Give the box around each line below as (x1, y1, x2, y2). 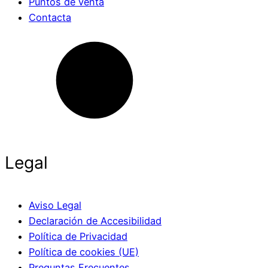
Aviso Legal (29, 199, 81, 211)
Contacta (29, 11, 71, 24)
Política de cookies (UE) (29, 245, 139, 258)
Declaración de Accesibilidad (29, 214, 162, 227)
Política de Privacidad (29, 230, 127, 242)
